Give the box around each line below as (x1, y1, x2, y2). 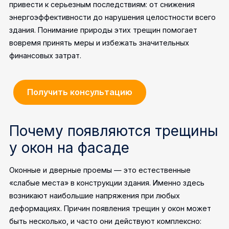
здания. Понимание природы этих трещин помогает (9, 26, 198, 35)
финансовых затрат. (9, 51, 82, 60)
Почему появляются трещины (9, 122, 219, 140)
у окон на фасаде (9, 139, 130, 157)
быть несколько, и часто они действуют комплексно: (9, 217, 202, 226)
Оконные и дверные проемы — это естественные (9, 166, 191, 175)
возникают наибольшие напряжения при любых (9, 191, 180, 200)
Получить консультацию (27, 87, 133, 98)
